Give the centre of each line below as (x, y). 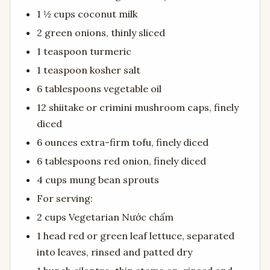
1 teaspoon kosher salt (89, 70)
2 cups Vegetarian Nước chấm (105, 217)
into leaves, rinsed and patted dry (115, 252)
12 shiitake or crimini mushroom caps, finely (138, 108)
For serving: (65, 199)
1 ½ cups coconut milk (87, 14)
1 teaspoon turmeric (84, 52)
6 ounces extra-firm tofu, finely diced (123, 143)
